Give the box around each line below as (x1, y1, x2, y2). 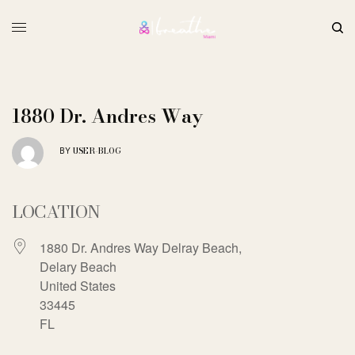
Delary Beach (40, 257, 116, 276)
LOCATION (12, 197, 100, 225)
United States (40, 276, 116, 295)
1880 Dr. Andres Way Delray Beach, (40, 238, 242, 257)
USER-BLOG (73, 144, 121, 157)
